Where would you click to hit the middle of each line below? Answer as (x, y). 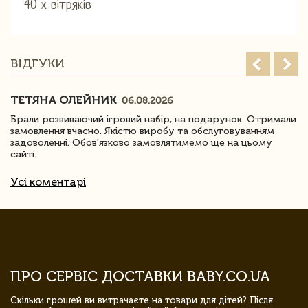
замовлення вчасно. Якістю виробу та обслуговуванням (142, 131)
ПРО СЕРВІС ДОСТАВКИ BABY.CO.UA (140, 276)
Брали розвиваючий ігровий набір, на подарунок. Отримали (153, 119)
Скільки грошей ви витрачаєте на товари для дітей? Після (142, 300)
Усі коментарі (48, 181)
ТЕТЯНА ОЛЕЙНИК (65, 100)
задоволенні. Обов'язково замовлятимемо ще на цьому (141, 142)
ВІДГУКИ (37, 63)
